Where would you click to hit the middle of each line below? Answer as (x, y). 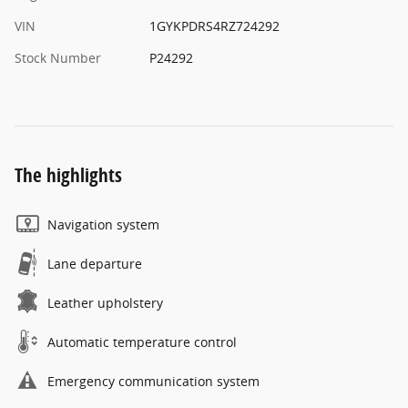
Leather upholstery (105, 303)
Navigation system (103, 225)
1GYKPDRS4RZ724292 (214, 26)
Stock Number (58, 58)
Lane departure (95, 264)
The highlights (68, 175)
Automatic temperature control (142, 342)
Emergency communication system (153, 382)
